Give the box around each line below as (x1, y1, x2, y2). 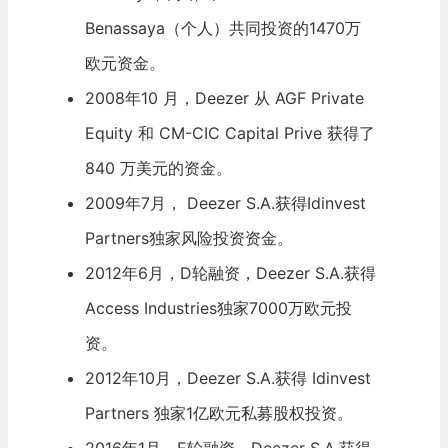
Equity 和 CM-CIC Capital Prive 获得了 (84, 123, 375, 144)
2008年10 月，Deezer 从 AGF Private (84, 88, 364, 109)
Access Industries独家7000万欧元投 (84, 298, 352, 319)
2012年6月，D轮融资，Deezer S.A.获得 (84, 263, 376, 284)
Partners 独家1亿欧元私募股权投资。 (84, 403, 353, 424)
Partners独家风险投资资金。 (84, 228, 293, 249)
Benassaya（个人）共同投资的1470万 (84, 18, 361, 39)
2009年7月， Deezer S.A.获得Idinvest (84, 193, 366, 214)
